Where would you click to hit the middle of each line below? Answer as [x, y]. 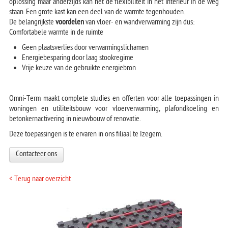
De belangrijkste [32, 23]
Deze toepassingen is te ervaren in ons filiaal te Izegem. [85, 135]
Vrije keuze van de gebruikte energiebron [79, 69]
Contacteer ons [36, 155]
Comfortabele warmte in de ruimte [56, 33]
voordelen [69, 23]
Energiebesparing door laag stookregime [77, 59]
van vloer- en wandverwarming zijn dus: [139, 23]
